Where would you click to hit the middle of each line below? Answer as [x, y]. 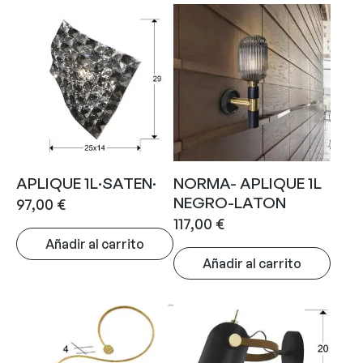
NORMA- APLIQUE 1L [248, 183]
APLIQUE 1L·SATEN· [86, 183]
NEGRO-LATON [230, 202]
